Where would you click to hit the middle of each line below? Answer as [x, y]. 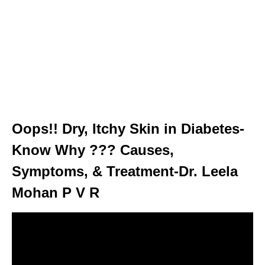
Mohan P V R [56, 192]
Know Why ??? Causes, [93, 150]
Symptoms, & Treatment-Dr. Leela [125, 171]
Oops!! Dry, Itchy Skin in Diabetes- [128, 128]
